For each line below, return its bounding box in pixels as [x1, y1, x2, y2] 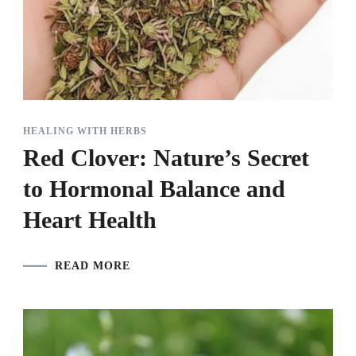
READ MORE [55, 260, 130, 273]
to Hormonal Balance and [23, 176, 285, 203]
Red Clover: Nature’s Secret [23, 145, 309, 172]
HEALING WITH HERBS [23, 126, 147, 137]
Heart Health [23, 207, 157, 234]
